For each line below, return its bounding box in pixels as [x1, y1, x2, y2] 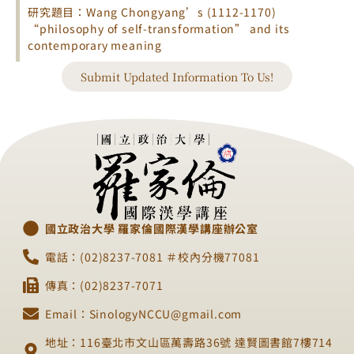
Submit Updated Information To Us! [81, 68, 273, 85]
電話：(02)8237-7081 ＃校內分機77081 [44, 248, 260, 265]
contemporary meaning [28, 36, 163, 53]
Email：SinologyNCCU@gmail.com [44, 305, 243, 322]
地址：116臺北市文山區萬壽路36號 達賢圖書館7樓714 [44, 333, 333, 350]
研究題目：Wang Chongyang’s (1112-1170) [28, 3, 277, 20]
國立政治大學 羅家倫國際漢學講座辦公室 [44, 220, 259, 236]
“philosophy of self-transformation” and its [28, 20, 290, 36]
